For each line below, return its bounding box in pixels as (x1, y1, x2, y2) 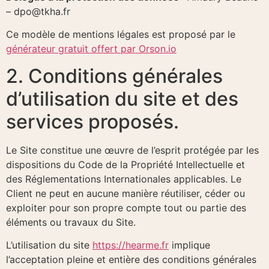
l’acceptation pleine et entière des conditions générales (6, 253, 256, 265)
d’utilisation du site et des (6, 86, 238, 110)
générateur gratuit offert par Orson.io (6, 43, 177, 55)
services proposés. (6, 109, 179, 133)
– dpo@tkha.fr (6, 5, 70, 17)
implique (169, 238, 210, 251)
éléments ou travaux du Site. (6, 216, 136, 228)
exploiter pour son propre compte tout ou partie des (6, 201, 246, 214)
